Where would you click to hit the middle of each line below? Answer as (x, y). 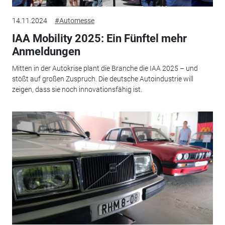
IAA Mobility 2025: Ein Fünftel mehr (99, 38)
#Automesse (74, 20)
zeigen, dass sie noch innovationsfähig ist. (77, 90)
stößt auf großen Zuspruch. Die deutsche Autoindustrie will (102, 79)
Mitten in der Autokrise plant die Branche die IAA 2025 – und (105, 69)
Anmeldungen (46, 51)
